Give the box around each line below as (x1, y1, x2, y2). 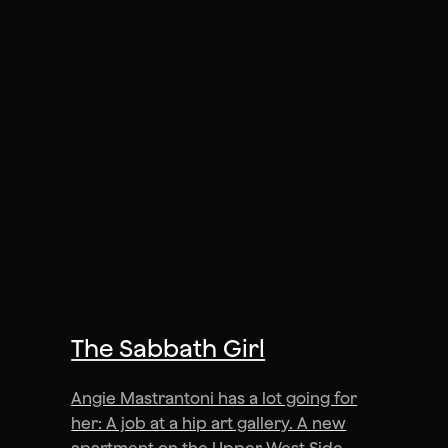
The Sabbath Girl (71, 334, 266, 363)
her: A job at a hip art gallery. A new (71, 414, 347, 433)
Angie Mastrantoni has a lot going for (71, 389, 358, 408)
